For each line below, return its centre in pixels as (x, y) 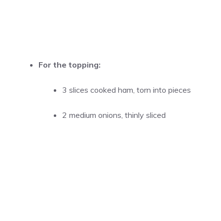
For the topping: (70, 65)
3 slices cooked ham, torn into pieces (127, 90)
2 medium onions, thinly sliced (114, 115)
